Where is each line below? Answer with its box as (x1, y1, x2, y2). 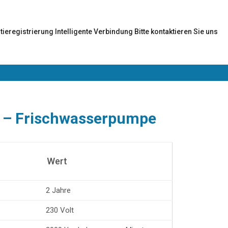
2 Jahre (46, 185, 71, 195)
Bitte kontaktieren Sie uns (134, 27, 219, 36)
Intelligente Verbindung (55, 27, 134, 36)
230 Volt (46, 205, 74, 215)
